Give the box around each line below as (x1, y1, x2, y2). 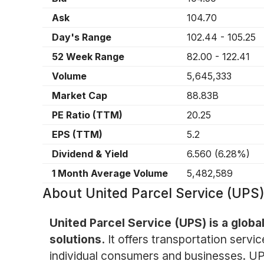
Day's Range (52, 31, 111, 44)
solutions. (49, 232, 105, 246)
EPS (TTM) (52, 128, 103, 141)
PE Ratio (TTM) (52, 109, 123, 121)
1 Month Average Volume (52, 167, 168, 180)
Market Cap (52, 90, 107, 102)
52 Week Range (52, 51, 124, 63)
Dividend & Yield (52, 148, 128, 160)
